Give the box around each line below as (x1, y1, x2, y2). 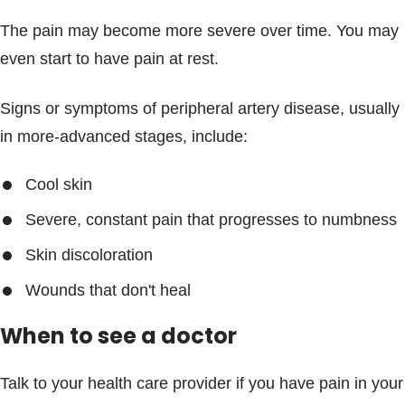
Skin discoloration (25, 246, 153, 264)
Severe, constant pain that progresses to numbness (25, 211, 397, 229)
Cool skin (25, 175, 92, 193)
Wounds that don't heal (25, 281, 191, 299)
